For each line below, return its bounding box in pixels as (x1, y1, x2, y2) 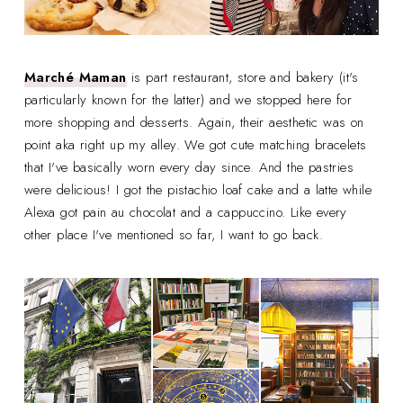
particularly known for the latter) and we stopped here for (23, 90, 353, 111)
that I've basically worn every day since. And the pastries (23, 157, 354, 178)
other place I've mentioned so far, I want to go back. (23, 225, 324, 246)
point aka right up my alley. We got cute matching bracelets (23, 135, 367, 156)
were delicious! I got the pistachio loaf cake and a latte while (23, 180, 372, 201)
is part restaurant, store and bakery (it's (126, 67, 359, 88)
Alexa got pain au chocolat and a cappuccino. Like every (23, 202, 347, 223)
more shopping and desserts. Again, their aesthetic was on (23, 112, 364, 133)
